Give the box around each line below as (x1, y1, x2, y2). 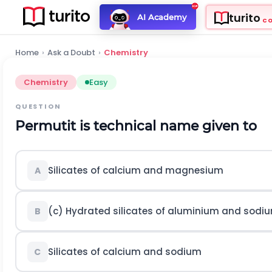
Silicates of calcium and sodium (47, 245, 202, 258)
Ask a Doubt (47, 47, 95, 58)
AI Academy (137, 12, 186, 22)
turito (228, 10, 260, 26)
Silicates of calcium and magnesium (47, 163, 223, 177)
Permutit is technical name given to (15, 118, 257, 134)
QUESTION (15, 101, 61, 111)
